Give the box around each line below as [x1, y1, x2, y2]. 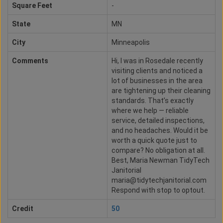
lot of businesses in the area [111, 77, 203, 85]
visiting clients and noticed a [111, 67, 203, 75]
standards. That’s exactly [111, 97, 194, 105]
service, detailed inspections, [111, 116, 205, 125]
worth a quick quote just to [111, 136, 197, 145]
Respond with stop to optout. [111, 186, 205, 195]
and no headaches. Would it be [111, 126, 208, 135]
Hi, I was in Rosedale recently [111, 57, 203, 65]
